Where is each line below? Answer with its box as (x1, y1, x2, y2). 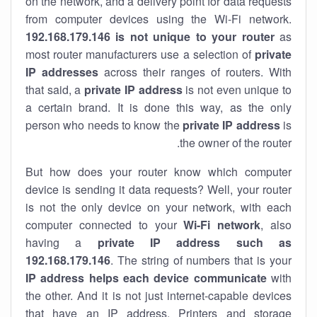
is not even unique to (182, 81, 292, 98)
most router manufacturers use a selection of (25, 46, 255, 62)
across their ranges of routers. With (98, 64, 292, 80)
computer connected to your (25, 217, 184, 233)
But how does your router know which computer (25, 163, 292, 180)
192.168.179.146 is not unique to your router (25, 28, 275, 45)
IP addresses (25, 64, 98, 80)
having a (25, 234, 98, 250)
